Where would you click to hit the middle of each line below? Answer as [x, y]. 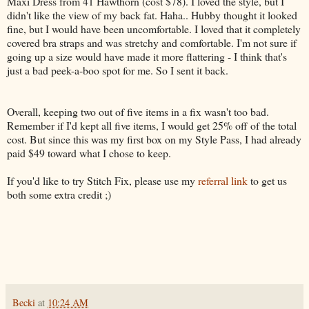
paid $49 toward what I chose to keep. [89, 152]
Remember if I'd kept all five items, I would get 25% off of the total [152, 125]
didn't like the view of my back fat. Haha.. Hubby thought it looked [152, 14]
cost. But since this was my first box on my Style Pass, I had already [154, 139]
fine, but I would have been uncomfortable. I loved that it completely [154, 28]
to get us [267, 180]
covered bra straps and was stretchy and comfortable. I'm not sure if [152, 42]
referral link [223, 180]
